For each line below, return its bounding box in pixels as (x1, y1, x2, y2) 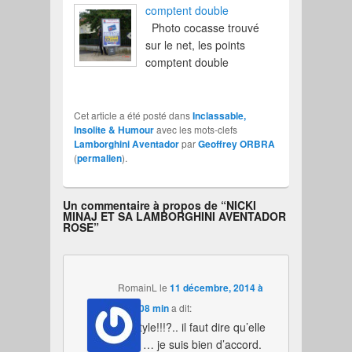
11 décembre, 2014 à (170, 280, 264, 295)
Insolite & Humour (74, 122, 155, 137)
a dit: (171, 300, 192, 314)
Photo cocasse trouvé (145, 19, 260, 35)
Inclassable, (192, 108, 247, 123)
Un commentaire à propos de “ (63, 196, 226, 213)
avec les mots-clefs (154, 122, 238, 136)
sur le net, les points (145, 36, 246, 53)
